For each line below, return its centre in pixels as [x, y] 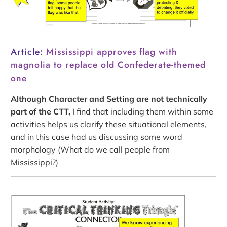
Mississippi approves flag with [112, 52]
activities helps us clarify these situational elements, [109, 124]
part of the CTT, [41, 112]
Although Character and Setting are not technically [109, 99]
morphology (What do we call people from [90, 150]
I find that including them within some [142, 112]
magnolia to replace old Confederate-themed [108, 65]
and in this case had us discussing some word [97, 137]
